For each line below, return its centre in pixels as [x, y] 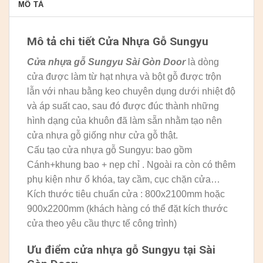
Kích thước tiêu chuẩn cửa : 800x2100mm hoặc [126, 194]
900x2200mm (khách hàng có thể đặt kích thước [127, 208]
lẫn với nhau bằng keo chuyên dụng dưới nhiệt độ [131, 91]
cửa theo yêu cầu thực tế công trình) [102, 223]
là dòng [202, 62]
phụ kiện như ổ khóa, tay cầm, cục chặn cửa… [124, 179]
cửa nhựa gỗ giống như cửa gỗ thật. [102, 135]
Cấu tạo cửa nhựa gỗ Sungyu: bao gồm [109, 150]
